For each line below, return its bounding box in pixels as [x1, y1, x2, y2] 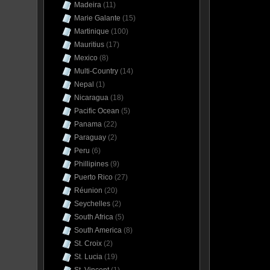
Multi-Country [74, 67, 118, 75]
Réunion [74, 186, 102, 195]
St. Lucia [74, 253, 102, 261]
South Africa [74, 213, 113, 221]
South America [74, 226, 122, 234]
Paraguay [74, 133, 106, 142]
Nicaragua [74, 93, 108, 102]
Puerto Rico [74, 173, 113, 181]
